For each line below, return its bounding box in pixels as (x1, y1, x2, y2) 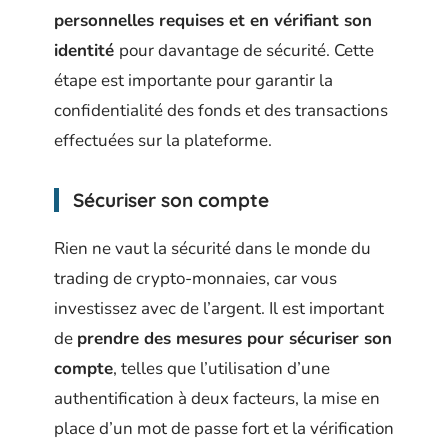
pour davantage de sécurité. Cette (119, 38, 374, 62)
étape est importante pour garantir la (54, 68, 333, 92)
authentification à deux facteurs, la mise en (54, 387, 380, 411)
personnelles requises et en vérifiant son (54, 8, 372, 32)
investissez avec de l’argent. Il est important (54, 297, 384, 321)
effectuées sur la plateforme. (54, 128, 272, 152)
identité (54, 38, 119, 62)
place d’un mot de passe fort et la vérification (54, 417, 394, 441)
